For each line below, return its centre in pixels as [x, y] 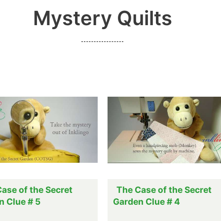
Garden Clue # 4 [146, 202]
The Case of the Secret [164, 190]
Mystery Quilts [102, 18]
